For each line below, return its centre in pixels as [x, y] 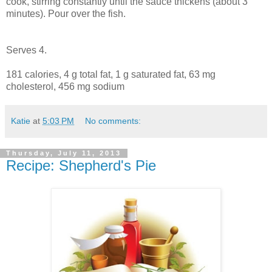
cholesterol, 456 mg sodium [65, 86]
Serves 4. [26, 50]
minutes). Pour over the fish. [66, 13]
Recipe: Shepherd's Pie [81, 165]
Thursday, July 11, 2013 [64, 153]
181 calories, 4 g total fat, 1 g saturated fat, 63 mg [111, 74]
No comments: [113, 121]
